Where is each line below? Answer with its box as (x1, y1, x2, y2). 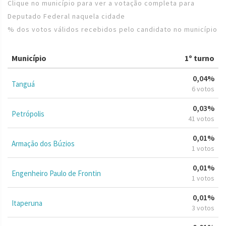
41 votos (188, 114, 214, 123)
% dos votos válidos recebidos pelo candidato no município (8, 24, 217, 34)
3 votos (192, 203, 214, 212)
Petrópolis (12, 108, 44, 119)
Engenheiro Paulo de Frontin (12, 168, 101, 178)
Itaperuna (12, 198, 42, 208)
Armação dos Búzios (12, 138, 75, 148)
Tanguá (12, 79, 35, 89)
